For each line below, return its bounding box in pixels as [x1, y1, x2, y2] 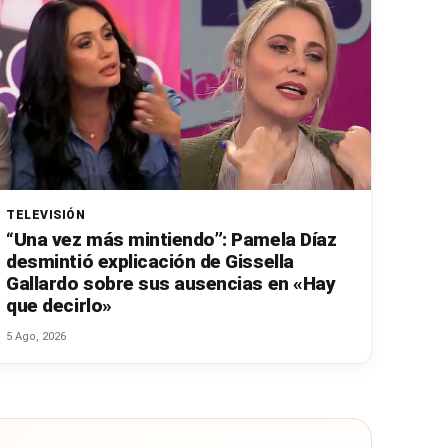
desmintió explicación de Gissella [6, 249, 294, 273]
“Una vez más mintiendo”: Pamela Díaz [6, 227, 337, 251]
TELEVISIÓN [6, 207, 86, 222]
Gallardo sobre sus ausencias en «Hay [6, 271, 336, 295]
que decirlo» [6, 293, 112, 317]
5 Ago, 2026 [6, 329, 67, 343]
